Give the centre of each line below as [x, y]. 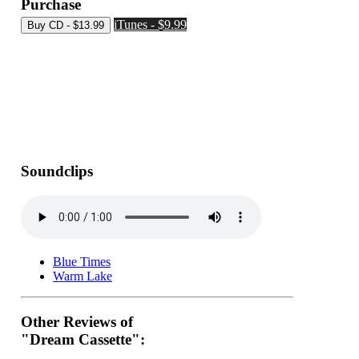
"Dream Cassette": [83, 339]
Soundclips [57, 171]
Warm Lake [83, 276]
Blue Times [82, 261]
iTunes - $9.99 [150, 24]
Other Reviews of [77, 321]
